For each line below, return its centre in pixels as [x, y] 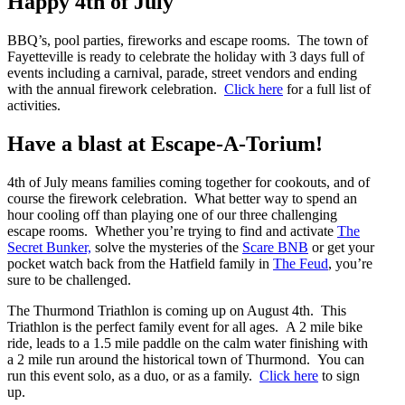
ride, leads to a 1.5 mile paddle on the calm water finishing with [188, 343]
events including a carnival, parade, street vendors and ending [182, 72]
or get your [341, 247]
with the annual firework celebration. [116, 89]
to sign [339, 375]
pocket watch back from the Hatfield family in [140, 263]
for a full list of [327, 89]
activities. [34, 105]
